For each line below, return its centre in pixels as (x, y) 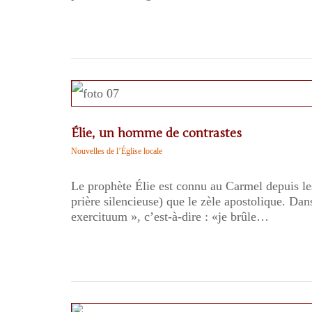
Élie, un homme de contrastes (156, 133)
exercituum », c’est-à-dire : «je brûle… (170, 217)
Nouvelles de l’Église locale (117, 151)
